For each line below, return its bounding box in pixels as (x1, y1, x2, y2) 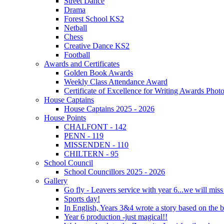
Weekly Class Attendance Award (64, 77, 167, 86)
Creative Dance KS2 (64, 41, 129, 50)
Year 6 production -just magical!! (64, 212, 167, 221)
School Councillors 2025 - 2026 (64, 167, 165, 176)
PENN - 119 (64, 131, 103, 140)
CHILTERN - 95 (64, 149, 118, 158)
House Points (44, 113, 86, 122)
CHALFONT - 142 (64, 122, 126, 131)
